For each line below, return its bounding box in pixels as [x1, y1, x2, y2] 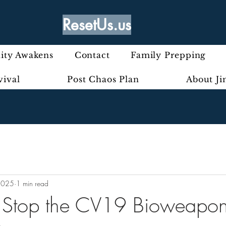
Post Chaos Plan [67, 74, 139, 84]
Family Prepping [131, 50, 206, 60]
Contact [74, 50, 110, 60]
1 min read [16, 178, 48, 188]
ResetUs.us [63, 15, 131, 35]
